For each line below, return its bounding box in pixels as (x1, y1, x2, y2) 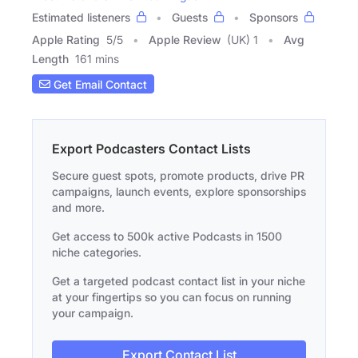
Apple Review (149, 33, 221, 47)
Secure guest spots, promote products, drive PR (52, 169, 304, 183)
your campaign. (52, 306, 133, 320)
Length (32, 52, 69, 66)
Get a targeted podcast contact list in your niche (52, 274, 305, 288)
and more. (52, 201, 105, 215)
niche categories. (52, 245, 141, 260)
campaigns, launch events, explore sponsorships (52, 185, 306, 199)
